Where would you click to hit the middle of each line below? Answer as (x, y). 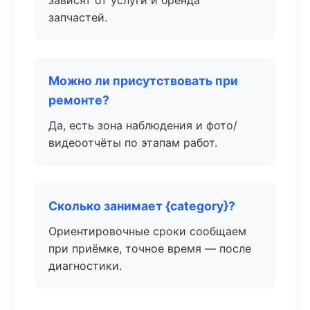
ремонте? (79, 100)
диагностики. (85, 266)
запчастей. (78, 17)
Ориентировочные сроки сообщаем (147, 231)
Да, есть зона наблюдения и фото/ (143, 125)
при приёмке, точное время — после (150, 248)
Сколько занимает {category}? (142, 206)
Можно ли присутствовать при (143, 81)
